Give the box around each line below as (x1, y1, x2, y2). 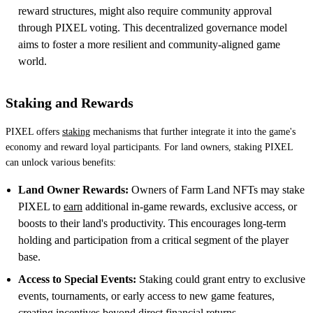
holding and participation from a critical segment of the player (18, 233, 289, 246)
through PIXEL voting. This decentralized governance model (18, 21, 287, 34)
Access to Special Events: (18, 272, 136, 285)
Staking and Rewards (6, 94, 133, 110)
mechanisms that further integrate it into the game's (90, 126, 296, 137)
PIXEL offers (6, 126, 62, 137)
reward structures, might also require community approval (18, 4, 272, 17)
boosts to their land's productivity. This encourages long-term (18, 217, 286, 229)
